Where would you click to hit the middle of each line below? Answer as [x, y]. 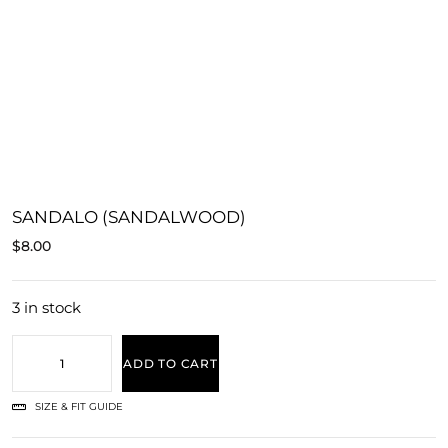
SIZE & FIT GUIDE [78, 406]
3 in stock [46, 307]
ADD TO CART [170, 363]
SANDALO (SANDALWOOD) [129, 216]
